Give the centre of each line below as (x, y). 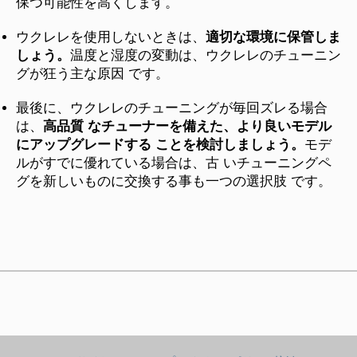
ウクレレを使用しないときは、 (111, 37)
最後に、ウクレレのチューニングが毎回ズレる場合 (172, 108)
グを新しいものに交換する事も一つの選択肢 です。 (174, 181)
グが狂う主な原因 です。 (92, 73)
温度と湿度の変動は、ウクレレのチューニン (206, 55)
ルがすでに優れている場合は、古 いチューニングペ (174, 163)
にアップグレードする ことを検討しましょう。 (160, 144)
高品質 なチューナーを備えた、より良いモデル (187, 126)
